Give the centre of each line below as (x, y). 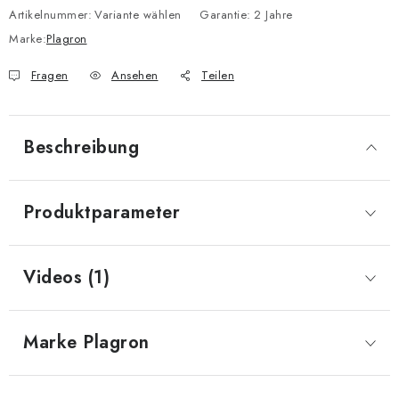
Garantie (224, 15)
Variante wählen (138, 15)
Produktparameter (102, 212)
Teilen (218, 75)
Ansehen (135, 75)
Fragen (49, 75)
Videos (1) (66, 277)
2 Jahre (273, 15)
